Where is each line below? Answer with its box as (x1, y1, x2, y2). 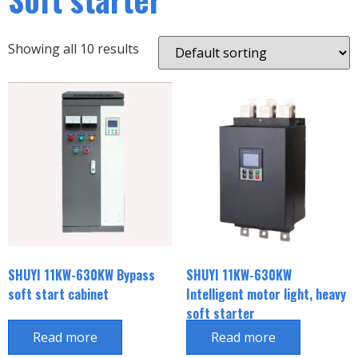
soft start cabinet (8, 284, 109, 304)
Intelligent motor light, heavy (185, 284, 346, 304)
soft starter (185, 304, 255, 324)
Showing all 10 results (8, 40, 139, 58)
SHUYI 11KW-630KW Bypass (8, 265, 155, 285)
